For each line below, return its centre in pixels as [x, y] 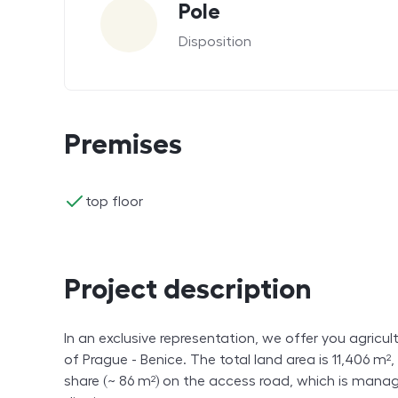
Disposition [215, 42]
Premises [123, 143]
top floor [114, 202]
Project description [188, 288]
